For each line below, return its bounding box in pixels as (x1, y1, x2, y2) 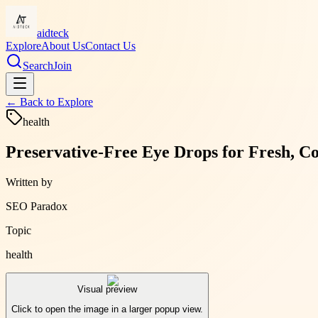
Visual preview (77, 284, 137, 295)
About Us (41, 40, 85, 52)
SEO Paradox (6, 199, 67, 212)
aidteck (37, 27, 69, 39)
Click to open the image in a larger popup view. (11, 304, 203, 315)
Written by (6, 175, 53, 188)
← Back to (6, 96, 57, 108)
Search (23, 60, 53, 72)
